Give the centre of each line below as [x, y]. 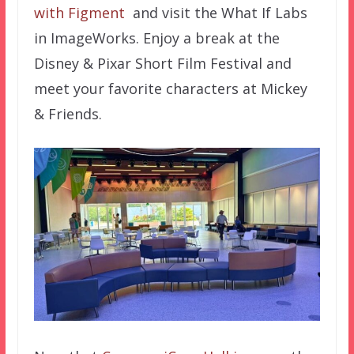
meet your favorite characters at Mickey [170, 88]
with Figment [81, 12]
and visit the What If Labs [218, 12]
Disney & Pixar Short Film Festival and [162, 63]
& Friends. [68, 113]
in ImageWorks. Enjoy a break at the [156, 38]
